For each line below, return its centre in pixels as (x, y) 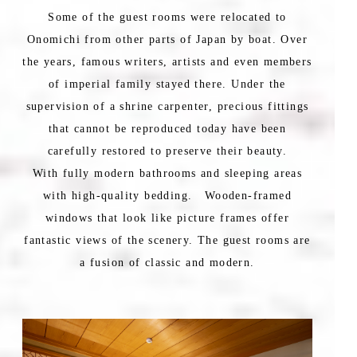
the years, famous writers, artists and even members (167, 62)
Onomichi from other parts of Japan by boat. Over (167, 40)
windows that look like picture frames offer (167, 218)
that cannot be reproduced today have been (167, 129)
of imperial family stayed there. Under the (167, 84)
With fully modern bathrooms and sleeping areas (167, 174)
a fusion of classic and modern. (167, 263)
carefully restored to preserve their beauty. (167, 151)
